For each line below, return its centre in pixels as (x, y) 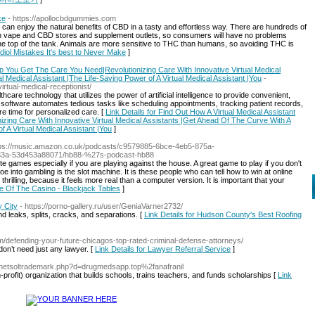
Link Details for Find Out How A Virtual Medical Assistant (200, 112)
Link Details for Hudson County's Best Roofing (223, 214)
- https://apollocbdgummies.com (62, 18)
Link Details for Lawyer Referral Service (163, 249)
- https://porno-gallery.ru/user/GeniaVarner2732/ (101, 206)
